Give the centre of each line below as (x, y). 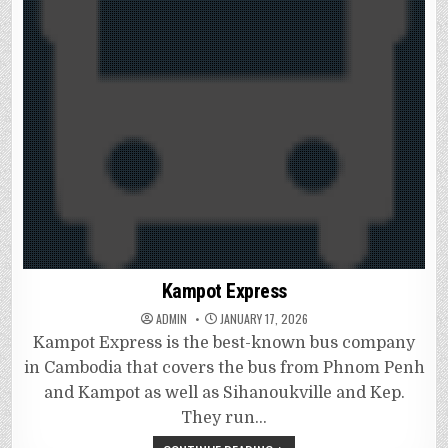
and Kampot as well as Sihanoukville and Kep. (224, 392)
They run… (224, 417)
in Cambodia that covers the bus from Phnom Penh (224, 367)
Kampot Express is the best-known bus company (224, 342)
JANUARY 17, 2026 (262, 318)
